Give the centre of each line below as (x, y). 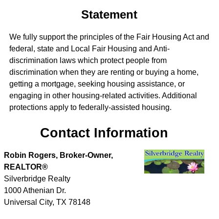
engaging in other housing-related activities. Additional (103, 96)
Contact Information (104, 133)
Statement (109, 15)
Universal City (28, 202)
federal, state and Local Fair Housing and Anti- (89, 49)
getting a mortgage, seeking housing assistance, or (97, 84)
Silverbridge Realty (37, 179)
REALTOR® (26, 167)
